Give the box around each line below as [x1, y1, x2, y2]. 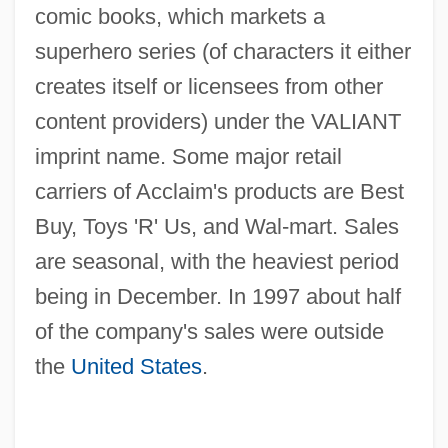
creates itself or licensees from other [34, 73, 383, 99]
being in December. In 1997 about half [34, 283, 401, 309]
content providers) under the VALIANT [34, 108, 401, 134]
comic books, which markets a [34, 3, 325, 29]
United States [70, 353, 202, 379]
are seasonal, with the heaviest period [34, 248, 399, 274]
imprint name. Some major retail [34, 143, 342, 169]
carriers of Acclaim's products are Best [34, 178, 404, 204]
